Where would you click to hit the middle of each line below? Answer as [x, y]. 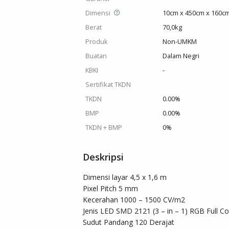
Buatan [96, 56]
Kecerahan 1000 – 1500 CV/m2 [134, 200]
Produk [96, 41]
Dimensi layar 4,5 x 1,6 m [125, 177]
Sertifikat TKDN [108, 84]
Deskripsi [103, 157]
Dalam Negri [181, 56]
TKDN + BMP [104, 127]
